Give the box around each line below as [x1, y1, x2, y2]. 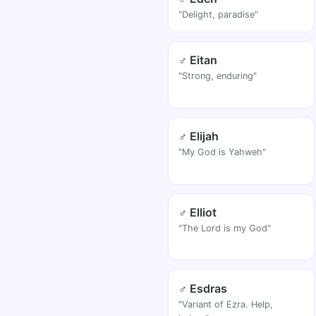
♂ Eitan [178, 53, 218, 68]
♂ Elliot [178, 205, 217, 219]
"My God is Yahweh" [178, 147, 267, 158]
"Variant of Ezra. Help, [178, 298, 274, 310]
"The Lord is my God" [178, 222, 272, 233]
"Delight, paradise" [178, 8, 259, 20]
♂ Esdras [178, 281, 228, 296]
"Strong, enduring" [178, 71, 257, 82]
